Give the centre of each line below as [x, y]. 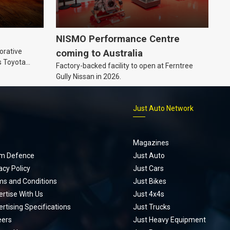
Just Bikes [149, 181]
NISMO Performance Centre [118, 39]
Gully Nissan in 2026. [89, 76]
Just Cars [148, 168]
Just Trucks [151, 207]
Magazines [151, 142]
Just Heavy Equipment [169, 219]
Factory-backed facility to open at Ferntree [124, 65]
